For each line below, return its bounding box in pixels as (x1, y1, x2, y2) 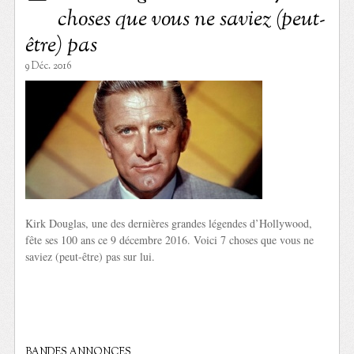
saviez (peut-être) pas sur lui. (25, 249, 156, 265)
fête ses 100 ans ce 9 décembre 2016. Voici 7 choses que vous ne (25, 232, 314, 248)
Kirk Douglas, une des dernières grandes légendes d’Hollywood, (25, 216, 313, 232)
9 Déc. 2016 (25, 59, 73, 74)
